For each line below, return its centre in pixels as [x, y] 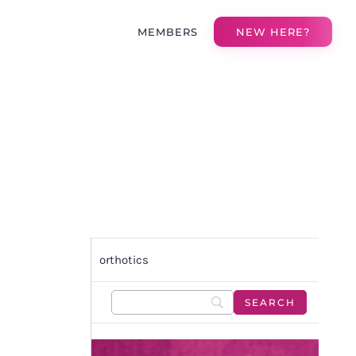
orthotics [124, 260]
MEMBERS [168, 31]
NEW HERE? [273, 32]
